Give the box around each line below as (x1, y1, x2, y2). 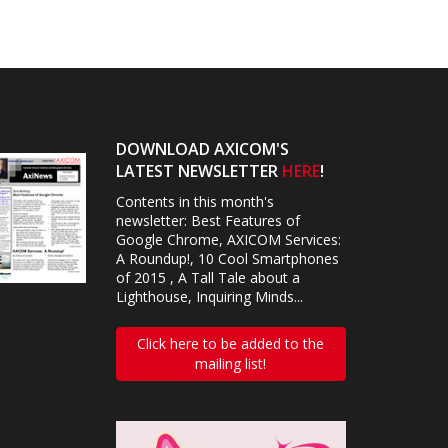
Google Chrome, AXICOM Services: (115, 230, 341, 250)
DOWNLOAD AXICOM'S (115, 138, 289, 161)
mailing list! (195, 354, 267, 374)
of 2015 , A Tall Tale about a (115, 268, 300, 288)
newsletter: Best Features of (115, 211, 300, 231)
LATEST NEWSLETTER (115, 160, 282, 183)
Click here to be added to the (137, 334, 325, 354)
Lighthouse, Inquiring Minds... (115, 287, 303, 307)
